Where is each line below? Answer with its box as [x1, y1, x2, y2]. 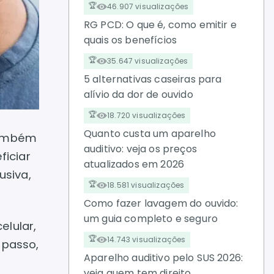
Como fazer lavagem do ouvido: [84, 196, 239, 211]
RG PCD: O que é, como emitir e [84, 18, 237, 32]
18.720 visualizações [107, 109, 186, 120]
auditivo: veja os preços [84, 142, 197, 157]
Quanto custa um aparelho [84, 127, 216, 141]
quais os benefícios [84, 33, 177, 48]
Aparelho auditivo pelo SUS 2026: [84, 251, 243, 265]
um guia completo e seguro [84, 212, 218, 226]
